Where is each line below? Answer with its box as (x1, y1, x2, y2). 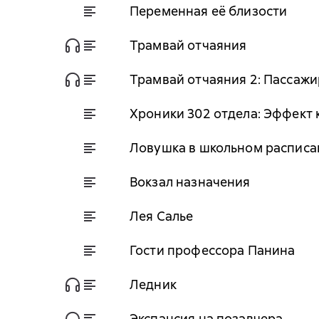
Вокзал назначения (130, 173, 251, 190)
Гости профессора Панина (130, 241, 296, 258)
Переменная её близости (130, 2, 288, 19)
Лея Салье (130, 207, 194, 224)
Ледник (130, 276, 177, 293)
